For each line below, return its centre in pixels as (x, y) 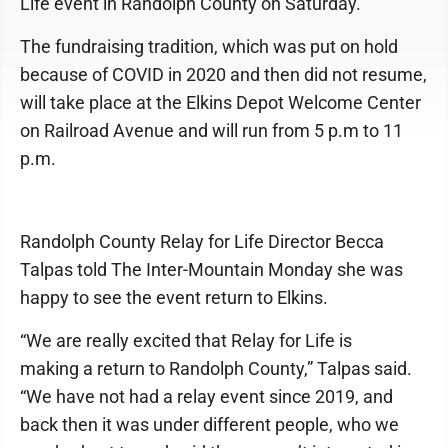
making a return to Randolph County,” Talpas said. (216, 368)
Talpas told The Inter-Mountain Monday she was (211, 269)
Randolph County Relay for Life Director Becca (202, 241)
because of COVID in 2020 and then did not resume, (223, 74)
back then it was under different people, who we (209, 424)
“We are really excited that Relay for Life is (186, 340)
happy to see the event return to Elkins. (180, 297)
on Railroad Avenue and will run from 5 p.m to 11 (211, 130)
